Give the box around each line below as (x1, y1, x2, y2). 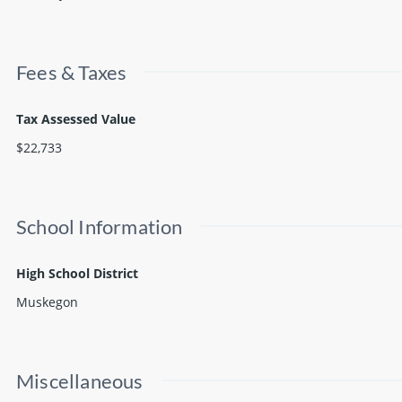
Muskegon (16, 293, 78, 310)
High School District (16, 264, 138, 282)
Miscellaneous (16, 368, 144, 393)
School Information (16, 214, 183, 239)
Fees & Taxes (16, 59, 127, 84)
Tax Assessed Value (16, 109, 135, 127)
